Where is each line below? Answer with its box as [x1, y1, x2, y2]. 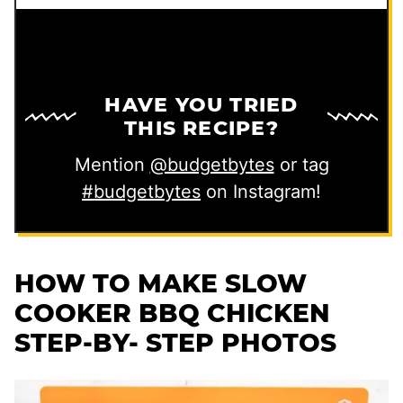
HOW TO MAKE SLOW [14, 268, 307, 300]
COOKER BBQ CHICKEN [14, 298, 330, 329]
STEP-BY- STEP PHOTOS [14, 327, 336, 359]
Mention [74, 154, 150, 176]
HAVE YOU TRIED [104, 93, 299, 118]
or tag [273, 154, 329, 176]
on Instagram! [201, 181, 321, 203]
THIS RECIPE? [124, 116, 279, 141]
